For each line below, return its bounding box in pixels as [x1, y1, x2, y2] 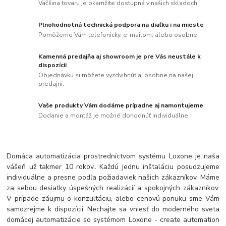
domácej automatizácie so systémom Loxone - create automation [7, 214, 219, 224]
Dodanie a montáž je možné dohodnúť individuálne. [38, 111, 190, 120]
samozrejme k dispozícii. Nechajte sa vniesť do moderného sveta [7, 204, 219, 214]
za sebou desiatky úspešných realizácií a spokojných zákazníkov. [7, 183, 219, 193]
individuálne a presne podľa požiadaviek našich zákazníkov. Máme [7, 172, 219, 182]
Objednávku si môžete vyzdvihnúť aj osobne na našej [38, 71, 194, 79]
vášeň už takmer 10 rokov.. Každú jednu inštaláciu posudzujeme [7, 161, 219, 172]
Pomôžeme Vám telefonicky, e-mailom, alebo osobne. [38, 30, 199, 39]
